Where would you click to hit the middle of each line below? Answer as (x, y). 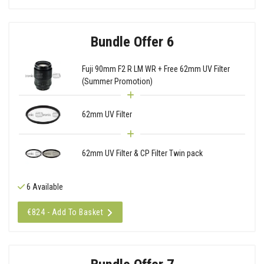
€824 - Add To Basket (65, 212)
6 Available (44, 187)
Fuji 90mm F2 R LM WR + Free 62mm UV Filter (156, 69)
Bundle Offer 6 (132, 41)
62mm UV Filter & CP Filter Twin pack (142, 153)
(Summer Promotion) (117, 82)
